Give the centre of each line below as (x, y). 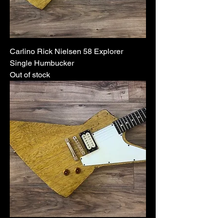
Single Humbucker (42, 63)
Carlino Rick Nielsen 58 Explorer (66, 51)
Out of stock (30, 74)
